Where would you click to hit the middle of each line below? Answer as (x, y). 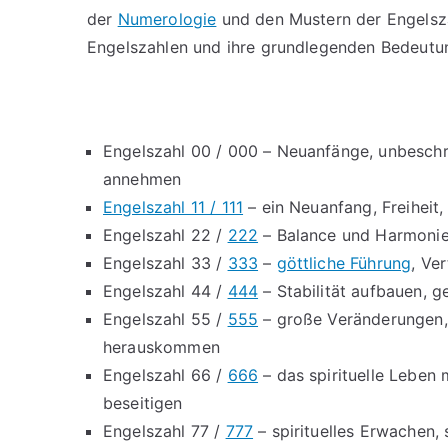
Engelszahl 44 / (165, 291)
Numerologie (167, 19)
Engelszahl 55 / (165, 319)
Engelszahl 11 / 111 (173, 207)
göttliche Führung (344, 263)
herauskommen (161, 347)
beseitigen (143, 403)
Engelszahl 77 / (164, 431)
